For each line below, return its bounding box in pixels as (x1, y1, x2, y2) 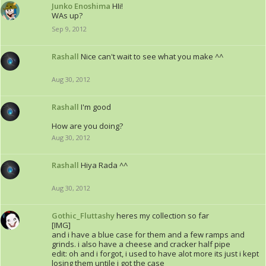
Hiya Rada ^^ (81, 160, 128, 170)
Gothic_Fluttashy (52, 210, 115, 221)
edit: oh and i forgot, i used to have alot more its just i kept (52, 248, 259, 259)
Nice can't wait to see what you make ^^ (81, 51, 223, 62)
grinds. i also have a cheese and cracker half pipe (52, 239, 230, 249)
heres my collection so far (116, 210, 209, 221)
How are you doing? (52, 121, 123, 131)
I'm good (81, 102, 111, 112)
